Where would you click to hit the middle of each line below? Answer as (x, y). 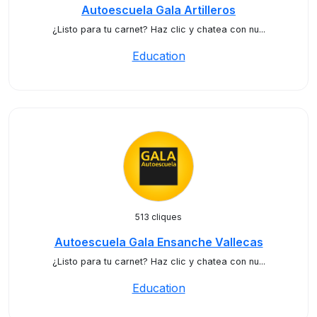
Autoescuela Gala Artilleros (158, 10)
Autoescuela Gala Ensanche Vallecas (158, 242)
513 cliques (158, 217)
